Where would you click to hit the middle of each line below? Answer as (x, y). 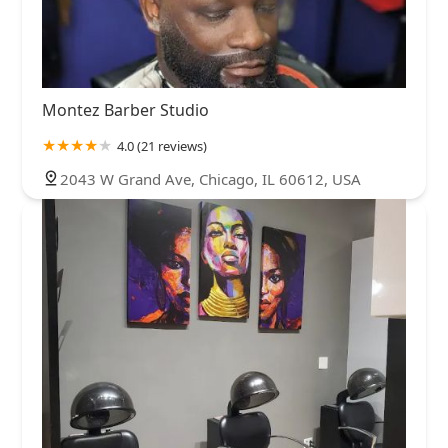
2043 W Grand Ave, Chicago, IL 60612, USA (210, 178)
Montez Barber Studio (125, 109)
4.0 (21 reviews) (162, 145)
